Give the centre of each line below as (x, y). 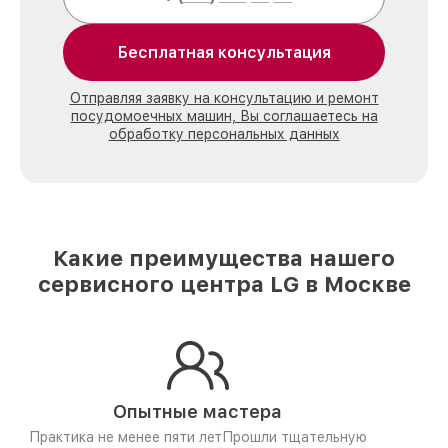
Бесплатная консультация (224, 52)
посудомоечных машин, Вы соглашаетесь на (224, 116)
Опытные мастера (197, 411)
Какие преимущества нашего (224, 258)
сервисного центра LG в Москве (224, 284)
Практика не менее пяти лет (125, 437)
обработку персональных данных (224, 134)
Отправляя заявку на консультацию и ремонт (224, 98)
